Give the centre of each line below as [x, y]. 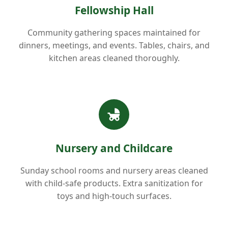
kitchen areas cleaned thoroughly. [114, 58]
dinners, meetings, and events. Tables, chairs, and [114, 45]
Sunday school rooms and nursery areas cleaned [114, 170]
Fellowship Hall [114, 10]
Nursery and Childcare [114, 148]
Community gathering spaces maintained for [114, 32]
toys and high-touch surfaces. [114, 196]
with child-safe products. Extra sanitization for [114, 183]
